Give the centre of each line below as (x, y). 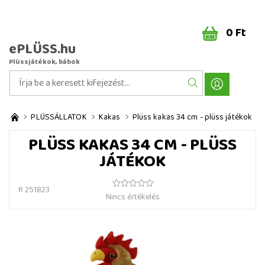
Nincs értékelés (133, 197)
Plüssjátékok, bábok (44, 62)
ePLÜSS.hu (42, 49)
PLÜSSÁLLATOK (59, 117)
